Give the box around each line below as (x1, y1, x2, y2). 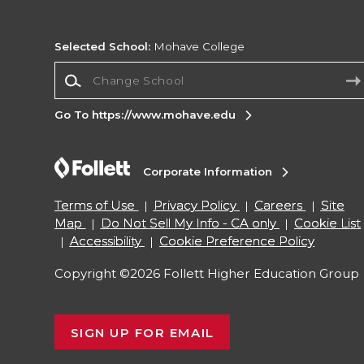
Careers (254, 197, 303, 214)
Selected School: (54, 40, 151, 54)
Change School (54, 62, 140, 76)
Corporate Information (143, 165, 273, 179)
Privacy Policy (153, 197, 236, 214)
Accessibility (69, 233, 141, 249)
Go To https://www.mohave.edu (54, 108, 236, 122)
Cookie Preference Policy (159, 233, 315, 249)
